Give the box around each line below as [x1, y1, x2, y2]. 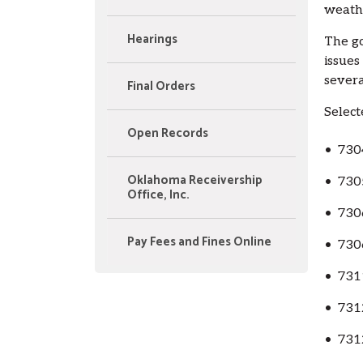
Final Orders [127, 76, 195, 97]
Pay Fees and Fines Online [127, 232, 271, 253]
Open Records [127, 123, 208, 144]
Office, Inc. [127, 185, 190, 206]
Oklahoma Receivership [127, 170, 263, 191]
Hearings [127, 29, 177, 50]
